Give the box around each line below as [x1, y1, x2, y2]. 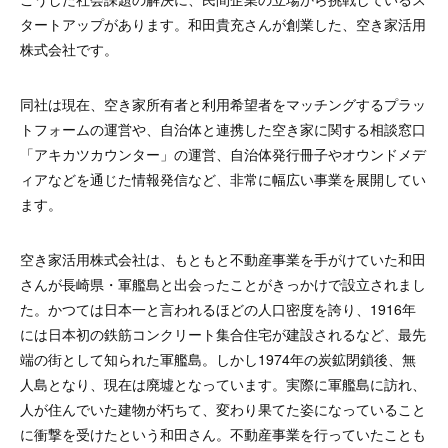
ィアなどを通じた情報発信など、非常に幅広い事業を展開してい [20, 168, 426, 189]
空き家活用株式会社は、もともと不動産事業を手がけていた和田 [20, 248, 426, 269]
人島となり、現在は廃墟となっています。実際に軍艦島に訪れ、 [20, 373, 426, 394]
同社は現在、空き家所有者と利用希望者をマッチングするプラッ [20, 93, 426, 114]
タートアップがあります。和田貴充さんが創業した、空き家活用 [20, 13, 426, 34]
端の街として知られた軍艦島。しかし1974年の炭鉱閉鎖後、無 [20, 348, 416, 369]
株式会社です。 [20, 38, 118, 59]
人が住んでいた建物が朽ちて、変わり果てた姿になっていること [20, 398, 426, 419]
